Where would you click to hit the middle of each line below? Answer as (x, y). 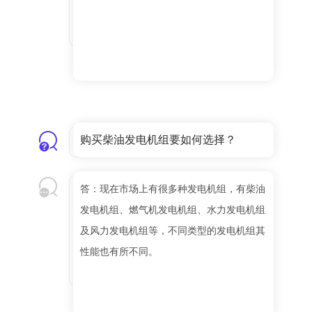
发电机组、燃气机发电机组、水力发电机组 (173, 210)
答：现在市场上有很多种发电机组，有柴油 (173, 189)
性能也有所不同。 (119, 252)
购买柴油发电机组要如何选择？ (158, 140)
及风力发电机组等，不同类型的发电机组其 (173, 231)
